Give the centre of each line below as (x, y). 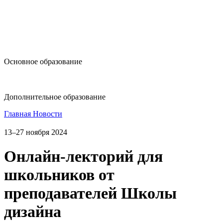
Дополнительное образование (55, 97)
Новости (48, 114)
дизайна (33, 212)
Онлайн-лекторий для (83, 157)
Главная (18, 114)
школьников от (59, 175)
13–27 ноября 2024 (36, 132)
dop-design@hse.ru (48, 80)
